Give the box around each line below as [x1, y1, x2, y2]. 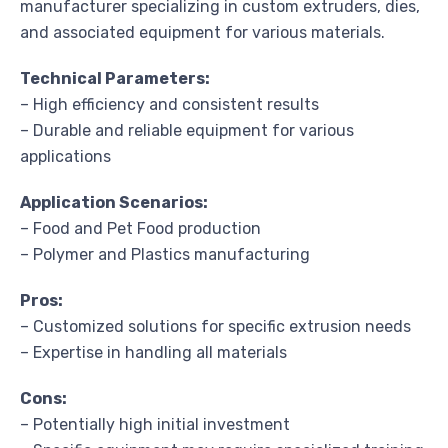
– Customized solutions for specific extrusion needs [20, 317, 411, 337]
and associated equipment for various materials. [20, 23, 385, 43]
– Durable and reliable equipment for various [20, 121, 354, 141]
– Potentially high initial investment [20, 415, 290, 435]
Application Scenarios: [20, 193, 208, 213]
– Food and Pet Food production [20, 219, 261, 239]
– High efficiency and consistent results [20, 95, 319, 115]
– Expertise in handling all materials [20, 343, 287, 363]
